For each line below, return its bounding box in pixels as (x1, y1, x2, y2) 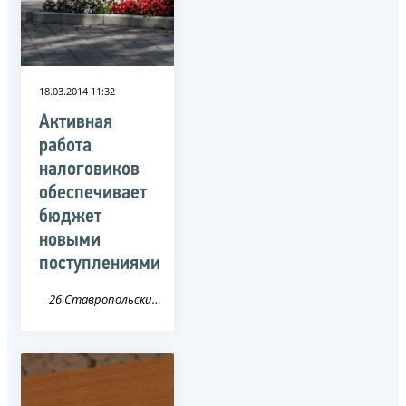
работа (39, 135, 92, 157)
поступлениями (39, 253, 160, 275)
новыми (39, 229, 101, 251)
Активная (39, 111, 112, 133)
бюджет (39, 206, 101, 227)
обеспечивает (39, 182, 147, 204)
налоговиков (39, 159, 140, 180)
